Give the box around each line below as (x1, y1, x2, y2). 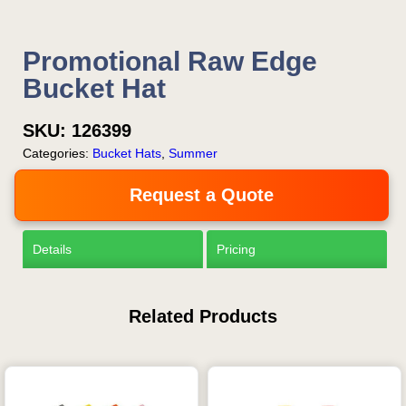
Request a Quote (130, 185, 274, 206)
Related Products (129, 306, 277, 327)
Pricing (216, 242, 256, 257)
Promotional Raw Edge (23, 46, 317, 77)
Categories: (23, 146, 92, 161)
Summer (169, 146, 217, 161)
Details (33, 242, 72, 257)
